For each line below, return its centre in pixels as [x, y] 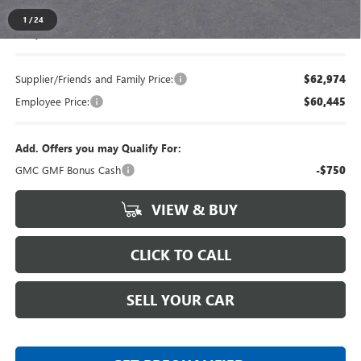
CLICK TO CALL [180, 254]
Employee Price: [52, 101]
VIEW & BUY [193, 209]
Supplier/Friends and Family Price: [94, 78]
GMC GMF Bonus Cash [68, 169]
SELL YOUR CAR [180, 299]
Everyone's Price [53, 32]
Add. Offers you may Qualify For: [98, 147]
